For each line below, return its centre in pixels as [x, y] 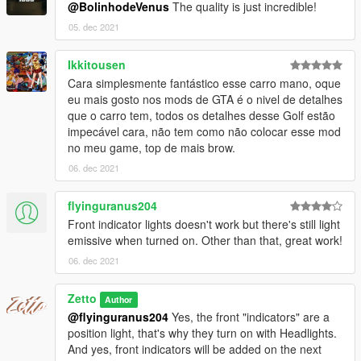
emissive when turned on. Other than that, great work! [205, 240]
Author [119, 299]
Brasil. [35, 28]
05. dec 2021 [94, 26]
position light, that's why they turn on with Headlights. [202, 332]
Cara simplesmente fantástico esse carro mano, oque [204, 83]
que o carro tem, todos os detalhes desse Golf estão [201, 115]
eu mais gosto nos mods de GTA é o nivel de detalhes [205, 99]
